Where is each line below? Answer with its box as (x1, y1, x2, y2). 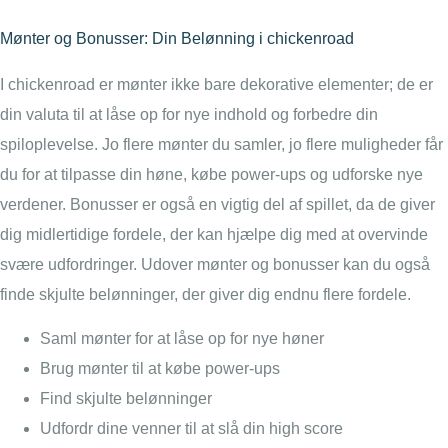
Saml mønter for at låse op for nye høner (40, 330, 324, 348)
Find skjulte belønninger (40, 390, 212, 408)
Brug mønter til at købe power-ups (40, 360, 280, 378)
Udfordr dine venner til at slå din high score (40, 420, 343, 438)
